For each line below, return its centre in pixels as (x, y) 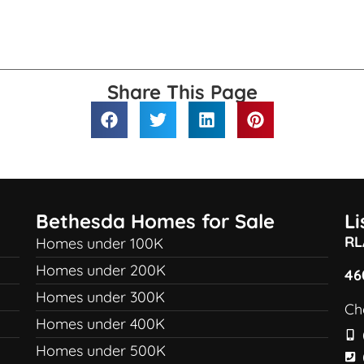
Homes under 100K (99, 243)
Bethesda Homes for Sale (155, 221)
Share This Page (182, 92)
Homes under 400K (100, 324)
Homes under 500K (100, 351)
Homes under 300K (100, 297)
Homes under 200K (100, 270)
